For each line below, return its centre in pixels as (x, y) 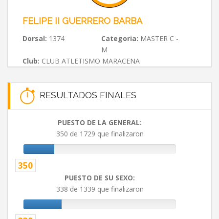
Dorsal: (35, 38)
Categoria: (120, 38)
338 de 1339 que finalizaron (100, 189)
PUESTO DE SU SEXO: (100, 178)
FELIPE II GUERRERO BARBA (82, 21)
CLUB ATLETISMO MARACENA (90, 61)
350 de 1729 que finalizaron (100, 134)
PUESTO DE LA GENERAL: (100, 123)
